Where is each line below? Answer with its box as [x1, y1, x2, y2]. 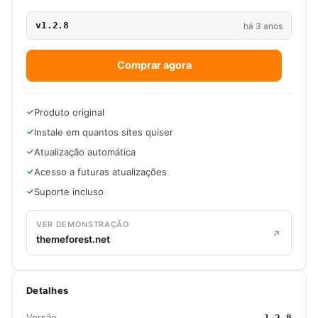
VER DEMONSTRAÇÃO [36, 219, 130, 230]
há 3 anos [243, 20, 283, 31]
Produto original [34, 106, 104, 119]
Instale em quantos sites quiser [34, 126, 173, 138]
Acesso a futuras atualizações [34, 166, 167, 178]
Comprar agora [116, 59, 192, 72]
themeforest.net [36, 234, 110, 246]
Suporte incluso [34, 186, 104, 198]
